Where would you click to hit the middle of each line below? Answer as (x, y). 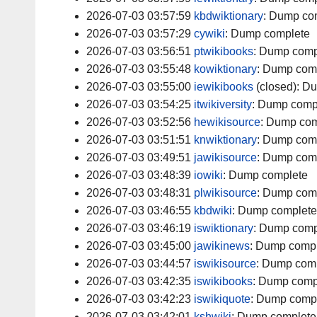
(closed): (278, 87)
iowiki (208, 175)
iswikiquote (222, 299)
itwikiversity (223, 105)
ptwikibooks (224, 52)
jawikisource (225, 158)
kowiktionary (225, 69)
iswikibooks (223, 282)
